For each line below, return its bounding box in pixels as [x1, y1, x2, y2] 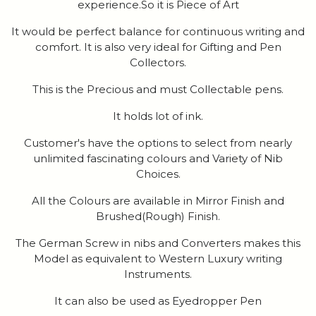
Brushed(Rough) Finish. [96, 209, 220, 224]
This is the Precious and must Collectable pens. [32, 83, 284, 97]
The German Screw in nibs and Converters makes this [16, 236, 300, 250]
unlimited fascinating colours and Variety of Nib [33, 152, 283, 166]
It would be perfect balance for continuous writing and [11, 25, 305, 39]
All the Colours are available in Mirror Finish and [32, 194, 284, 208]
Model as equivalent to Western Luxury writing [34, 252, 282, 266]
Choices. [135, 167, 181, 181]
